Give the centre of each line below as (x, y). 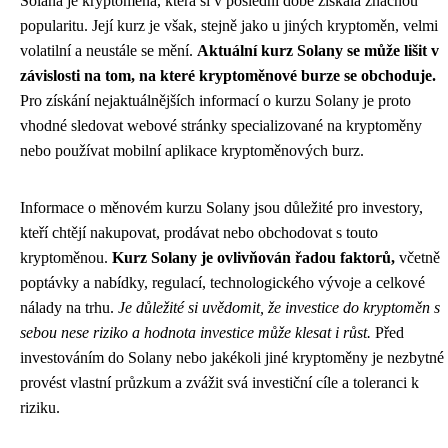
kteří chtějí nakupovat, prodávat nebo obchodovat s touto (199, 233)
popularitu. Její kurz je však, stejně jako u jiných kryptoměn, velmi (229, 26)
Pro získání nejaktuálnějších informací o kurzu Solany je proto (215, 101)
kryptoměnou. (66, 258)
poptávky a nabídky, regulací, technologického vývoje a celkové (222, 283)
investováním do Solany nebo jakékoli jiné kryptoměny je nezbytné (232, 358)
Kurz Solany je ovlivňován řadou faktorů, (253, 258)
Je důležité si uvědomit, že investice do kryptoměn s (279, 308)
